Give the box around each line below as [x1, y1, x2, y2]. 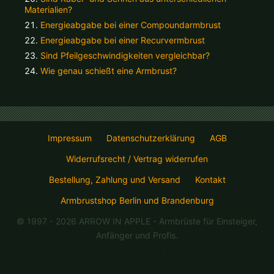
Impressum [47, 132, 92, 143]
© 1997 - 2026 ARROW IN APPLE [17, 215, 153, 226]
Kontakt [194, 174, 226, 185]
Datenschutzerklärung [106, 132, 195, 143]
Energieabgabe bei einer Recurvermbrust [40, 34, 205, 45]
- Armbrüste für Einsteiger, [153, 215, 257, 226]
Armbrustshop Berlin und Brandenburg [60, 194, 214, 206]
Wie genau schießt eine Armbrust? [40, 65, 177, 76]
